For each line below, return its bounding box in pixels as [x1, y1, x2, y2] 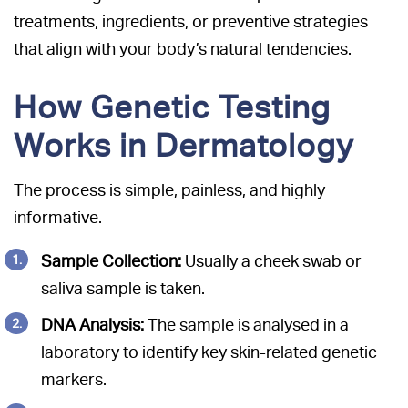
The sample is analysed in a [144, 315, 349, 335]
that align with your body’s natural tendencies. [14, 39, 352, 59]
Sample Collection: [41, 251, 181, 271]
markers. [41, 370, 107, 390]
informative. [14, 208, 102, 228]
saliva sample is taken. [41, 279, 205, 299]
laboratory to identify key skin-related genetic [41, 342, 377, 362]
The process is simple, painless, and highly [14, 180, 325, 200]
